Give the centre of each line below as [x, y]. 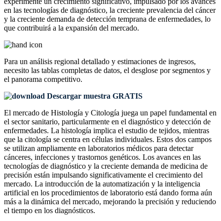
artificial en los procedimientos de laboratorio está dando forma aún [108, 193]
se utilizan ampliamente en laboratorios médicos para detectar [99, 148]
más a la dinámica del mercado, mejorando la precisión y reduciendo [110, 202]
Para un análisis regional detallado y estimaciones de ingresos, [100, 62]
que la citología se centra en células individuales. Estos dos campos [108, 140]
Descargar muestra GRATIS [94, 96]
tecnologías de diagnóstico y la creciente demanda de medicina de [106, 166]
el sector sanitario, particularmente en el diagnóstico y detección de [107, 122]
